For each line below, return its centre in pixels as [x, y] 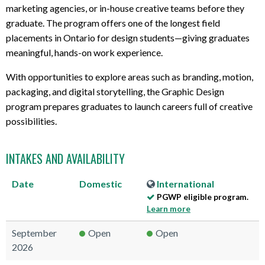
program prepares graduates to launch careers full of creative [129, 106]
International [185, 183]
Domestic [101, 183]
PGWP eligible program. [202, 197]
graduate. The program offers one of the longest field [113, 22]
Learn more [169, 209]
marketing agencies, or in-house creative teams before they [125, 8]
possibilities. [31, 121]
